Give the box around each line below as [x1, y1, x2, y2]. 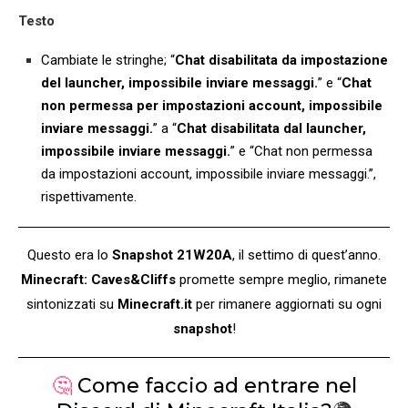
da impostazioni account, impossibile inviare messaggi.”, [41, 166, 376, 183]
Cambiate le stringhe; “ [41, 52, 175, 69]
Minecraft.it [117, 296, 196, 313]
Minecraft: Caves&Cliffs [21, 271, 176, 289]
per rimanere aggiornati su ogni [196, 296, 382, 313]
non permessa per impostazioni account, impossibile [41, 97, 382, 115]
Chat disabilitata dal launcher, [177, 120, 366, 138]
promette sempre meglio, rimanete [176, 271, 387, 289]
